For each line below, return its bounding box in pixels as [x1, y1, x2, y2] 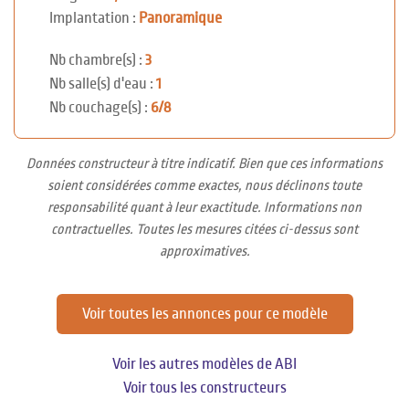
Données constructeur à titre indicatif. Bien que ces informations [26, 155, 383, 171]
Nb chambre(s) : [49, 51, 145, 68]
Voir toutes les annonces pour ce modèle [81, 305, 328, 322]
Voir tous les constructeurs [122, 379, 287, 396]
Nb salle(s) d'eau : [49, 75, 156, 92]
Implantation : [49, 9, 139, 26]
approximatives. [159, 243, 250, 258]
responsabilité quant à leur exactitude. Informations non [47, 199, 362, 215]
